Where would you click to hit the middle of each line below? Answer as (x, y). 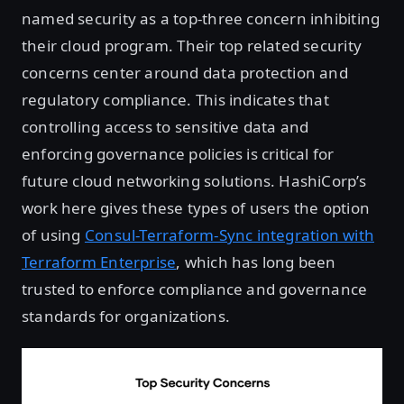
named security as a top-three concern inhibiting (201, 18)
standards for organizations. (126, 316)
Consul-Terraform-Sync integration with (229, 234)
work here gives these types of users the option (196, 207)
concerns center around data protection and (185, 72)
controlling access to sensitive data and (165, 126)
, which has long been (256, 262)
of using (53, 234)
